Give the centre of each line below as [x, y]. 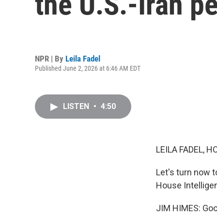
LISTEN [77, 106]
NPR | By [50, 58]
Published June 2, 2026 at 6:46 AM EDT [88, 68]
